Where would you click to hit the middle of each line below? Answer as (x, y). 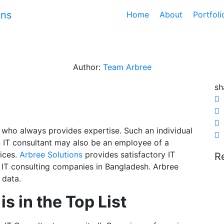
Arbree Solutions (51, 155)
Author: (88, 67)
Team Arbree (127, 67)
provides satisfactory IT (129, 155)
